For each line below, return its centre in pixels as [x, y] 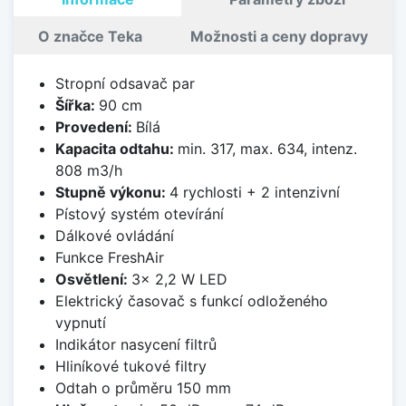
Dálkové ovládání [114, 235]
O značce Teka [90, 36]
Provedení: [95, 126]
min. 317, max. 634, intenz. [267, 148]
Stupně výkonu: [112, 192]
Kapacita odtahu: [116, 148]
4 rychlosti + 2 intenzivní [254, 192]
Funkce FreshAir [109, 257]
